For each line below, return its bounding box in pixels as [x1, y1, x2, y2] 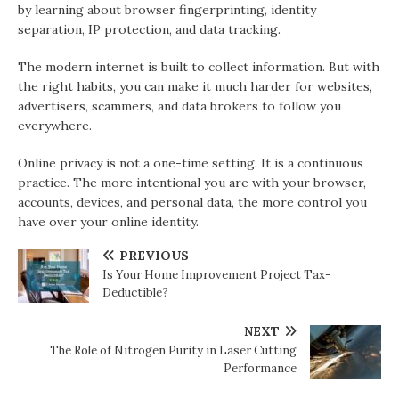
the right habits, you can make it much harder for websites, [18, 78, 372, 95]
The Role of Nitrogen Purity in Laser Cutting [50, 343, 297, 359]
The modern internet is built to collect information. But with [18, 59, 379, 76]
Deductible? [102, 285, 168, 301]
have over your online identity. [18, 214, 199, 231]
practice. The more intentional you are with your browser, [18, 175, 366, 191]
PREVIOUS [119, 248, 189, 265]
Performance [224, 361, 297, 377]
